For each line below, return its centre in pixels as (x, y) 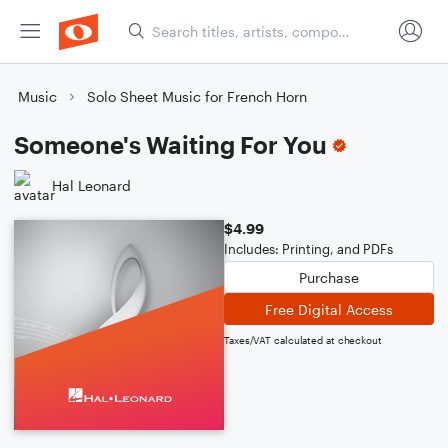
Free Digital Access (329, 309)
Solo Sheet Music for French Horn (197, 96)
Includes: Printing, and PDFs (308, 249)
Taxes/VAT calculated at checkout (303, 340)
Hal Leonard (91, 185)
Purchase (329, 277)
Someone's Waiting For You (170, 144)
